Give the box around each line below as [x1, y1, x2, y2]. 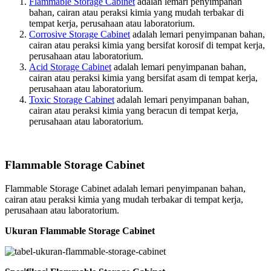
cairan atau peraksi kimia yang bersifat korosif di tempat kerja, [29, 39, 265, 50]
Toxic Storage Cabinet [29, 94, 114, 105]
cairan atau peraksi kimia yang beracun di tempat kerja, [29, 105, 238, 116]
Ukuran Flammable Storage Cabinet [5, 226, 155, 237]
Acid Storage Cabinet [29, 61, 111, 72]
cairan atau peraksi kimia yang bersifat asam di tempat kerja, [29, 72, 258, 83]
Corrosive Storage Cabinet [29, 28, 130, 39]
